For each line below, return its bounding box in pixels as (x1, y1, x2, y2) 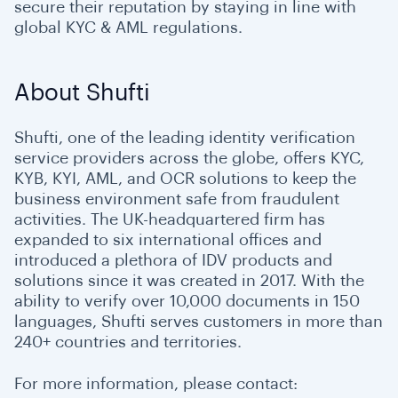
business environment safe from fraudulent (14, 191, 339, 207)
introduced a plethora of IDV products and (14, 252, 332, 268)
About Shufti (14, 82, 150, 105)
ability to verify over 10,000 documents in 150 (14, 293, 360, 309)
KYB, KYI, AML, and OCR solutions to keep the (14, 171, 356, 187)
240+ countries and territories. (14, 334, 242, 350)
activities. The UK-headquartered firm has (14, 211, 325, 227)
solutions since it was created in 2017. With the (14, 273, 364, 289)
